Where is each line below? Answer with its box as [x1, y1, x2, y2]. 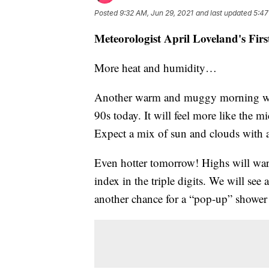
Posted [94, 8, 119, 18]
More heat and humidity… [94, 60, 217, 76]
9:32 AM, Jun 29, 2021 [119, 8, 193, 18]
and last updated [196, 8, 252, 18]
